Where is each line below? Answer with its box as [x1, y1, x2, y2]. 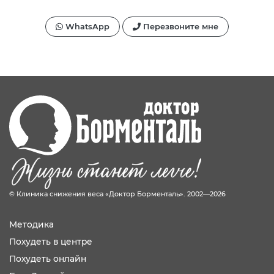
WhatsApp [62, 22, 109, 32]
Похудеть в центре [9, 237, 92, 247]
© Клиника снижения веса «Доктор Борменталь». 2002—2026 [9, 190, 226, 199]
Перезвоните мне [140, 22, 218, 32]
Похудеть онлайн [9, 254, 86, 264]
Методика [9, 220, 54, 230]
